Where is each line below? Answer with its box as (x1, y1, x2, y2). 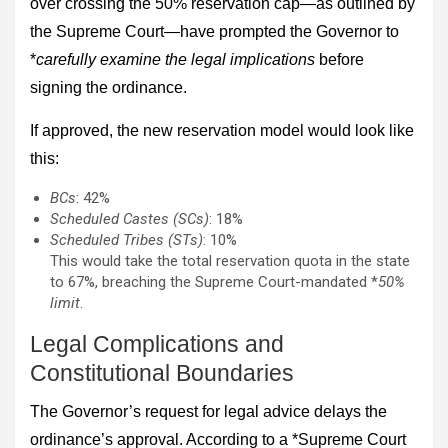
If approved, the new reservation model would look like (30, 121, 414, 139)
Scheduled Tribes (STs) (50, 230, 203, 249)
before (315, 50, 364, 68)
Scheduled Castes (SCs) (50, 209, 209, 228)
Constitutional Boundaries (30, 359, 294, 386)
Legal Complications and (30, 330, 284, 357)
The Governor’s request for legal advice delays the (30, 402, 387, 420)
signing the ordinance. (30, 78, 187, 96)
